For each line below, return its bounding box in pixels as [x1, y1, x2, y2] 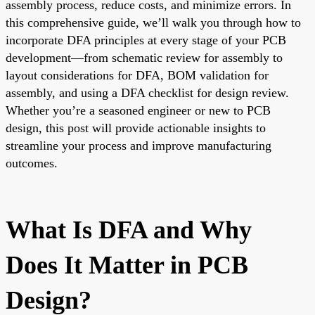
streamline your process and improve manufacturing [6, 138, 271, 153]
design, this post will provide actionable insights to [6, 120, 266, 135]
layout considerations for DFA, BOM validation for [6, 67, 269, 82]
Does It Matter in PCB [6, 250, 248, 279]
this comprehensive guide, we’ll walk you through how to [6, 15, 301, 30]
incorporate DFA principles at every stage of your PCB [6, 32, 286, 47]
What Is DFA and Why [6, 215, 252, 244]
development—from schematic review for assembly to [6, 50, 283, 65]
